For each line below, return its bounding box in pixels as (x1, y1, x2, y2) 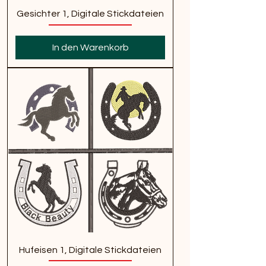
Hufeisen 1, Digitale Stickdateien (19, 245, 161, 255)
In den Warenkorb (52, 42, 129, 52)
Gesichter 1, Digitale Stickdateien (17, 9, 164, 19)
